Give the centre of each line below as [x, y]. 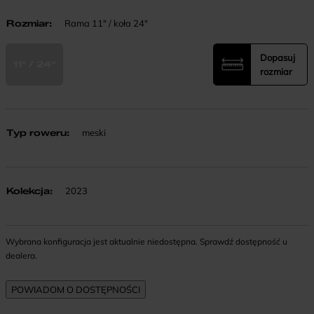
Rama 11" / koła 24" [105, 23]
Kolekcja [28, 190]
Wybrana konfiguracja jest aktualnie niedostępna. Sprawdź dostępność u [146, 241]
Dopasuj [278, 57]
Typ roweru [36, 132]
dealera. [21, 255]
